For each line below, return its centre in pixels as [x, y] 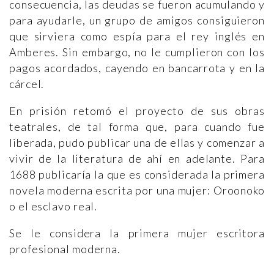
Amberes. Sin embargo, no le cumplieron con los [137, 52]
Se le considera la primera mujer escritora [137, 233]
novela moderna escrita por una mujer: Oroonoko [137, 190]
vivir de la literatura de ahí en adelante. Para [137, 158]
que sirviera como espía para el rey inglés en [137, 36]
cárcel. [27, 83]
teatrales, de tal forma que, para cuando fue [137, 126]
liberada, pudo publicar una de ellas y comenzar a [137, 142]
